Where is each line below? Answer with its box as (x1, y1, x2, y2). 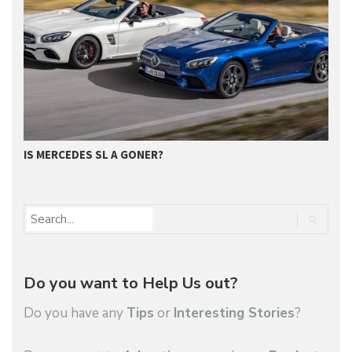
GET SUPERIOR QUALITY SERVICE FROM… (60, 146, 278, 162)
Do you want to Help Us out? (24, 272, 238, 294)
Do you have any (24, 303, 126, 322)
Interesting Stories (174, 303, 295, 322)
